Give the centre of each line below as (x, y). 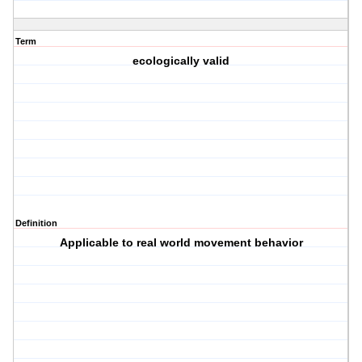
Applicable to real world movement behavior (181, 243)
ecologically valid (181, 61)
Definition (36, 223)
